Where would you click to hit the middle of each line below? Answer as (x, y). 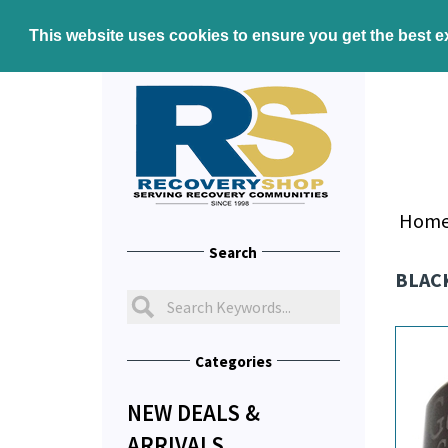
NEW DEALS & (193, 412)
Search (233, 252)
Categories (233, 361)
